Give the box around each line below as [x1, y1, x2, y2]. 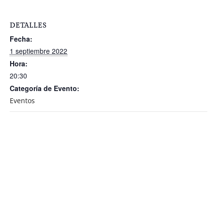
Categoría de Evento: [10, 83, 79, 93]
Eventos [10, 96, 35, 106]
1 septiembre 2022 [10, 46, 67, 56]
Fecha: [10, 34, 32, 44]
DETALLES [10, 22, 46, 30]
